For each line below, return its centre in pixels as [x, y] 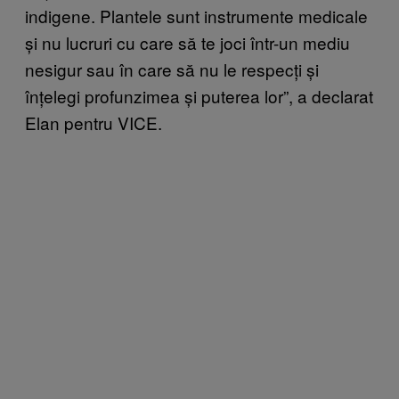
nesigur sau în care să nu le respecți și [172, 69]
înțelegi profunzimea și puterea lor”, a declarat [199, 95]
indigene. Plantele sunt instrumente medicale [196, 15]
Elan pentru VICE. [94, 122]
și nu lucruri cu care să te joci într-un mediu [187, 42]
